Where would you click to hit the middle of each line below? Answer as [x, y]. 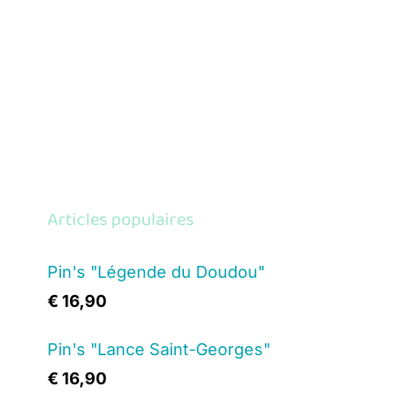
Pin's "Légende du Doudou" [157, 272]
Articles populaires [121, 219]
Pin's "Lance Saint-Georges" [159, 349]
